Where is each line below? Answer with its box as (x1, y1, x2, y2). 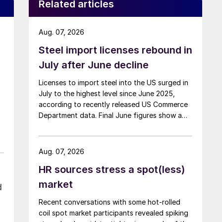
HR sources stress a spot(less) (39, 163, 185, 175)
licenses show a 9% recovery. (39, 132, 135, 141)
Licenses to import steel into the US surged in (39, 78, 188, 87)
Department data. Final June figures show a (39, 111, 182, 119)
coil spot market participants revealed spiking (39, 208, 188, 217)
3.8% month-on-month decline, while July (39, 121, 174, 130)
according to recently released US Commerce (39, 100, 188, 109)
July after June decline (39, 58, 149, 71)
